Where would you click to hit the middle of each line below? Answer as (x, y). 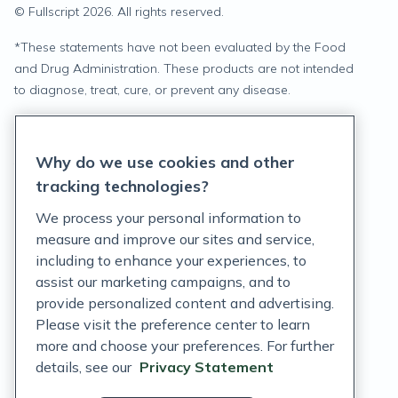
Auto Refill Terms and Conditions (117, 363)
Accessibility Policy (73, 207)
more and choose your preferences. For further (185, 346)
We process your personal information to (168, 218)
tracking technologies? (122, 186)
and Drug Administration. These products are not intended (184, 68)
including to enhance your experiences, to (171, 260)
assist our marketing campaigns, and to (163, 282)
